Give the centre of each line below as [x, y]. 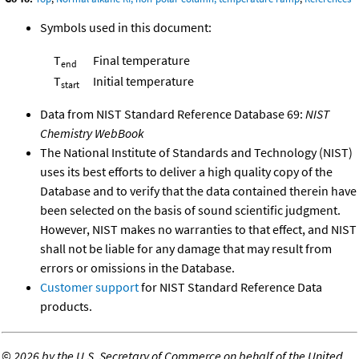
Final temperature [141, 60]
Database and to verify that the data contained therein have [198, 190]
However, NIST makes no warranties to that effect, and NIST [198, 229]
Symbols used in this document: [126, 27]
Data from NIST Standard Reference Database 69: [173, 113]
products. [66, 306]
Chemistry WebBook [92, 133]
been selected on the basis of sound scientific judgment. [190, 210]
